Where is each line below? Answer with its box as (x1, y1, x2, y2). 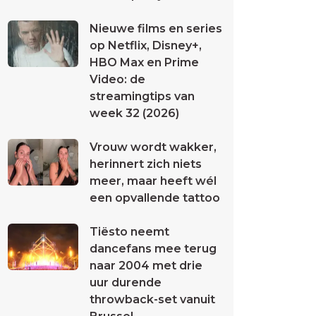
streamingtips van (90, 90, 195, 103)
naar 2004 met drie (90, 259, 202, 272)
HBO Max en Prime (90, 56, 199, 69)
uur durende (90, 276, 162, 289)
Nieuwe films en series (90, 22, 222, 35)
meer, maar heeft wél (90, 174, 217, 188)
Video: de (90, 73, 145, 86)
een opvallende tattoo (90, 191, 220, 205)
